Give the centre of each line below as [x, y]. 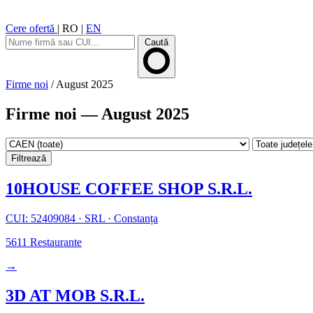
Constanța [134, 218]
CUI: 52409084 [42, 218]
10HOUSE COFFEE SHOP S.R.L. [129, 188]
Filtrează [29, 158]
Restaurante [54, 242]
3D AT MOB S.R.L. [75, 295]
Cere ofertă [31, 28]
